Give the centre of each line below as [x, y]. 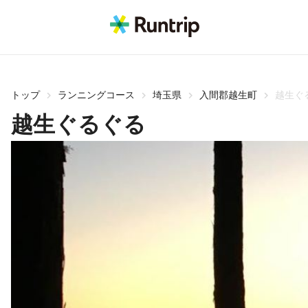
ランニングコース [96, 95]
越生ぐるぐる [78, 124]
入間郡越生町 [228, 95]
